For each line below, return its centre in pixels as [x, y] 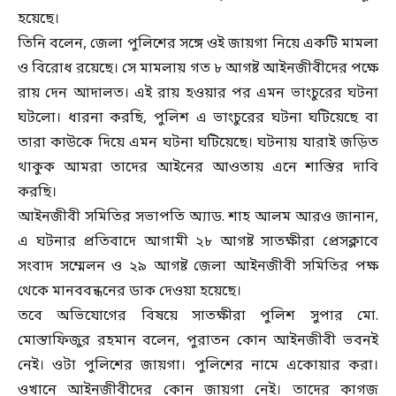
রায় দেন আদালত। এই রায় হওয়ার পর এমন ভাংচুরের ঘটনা [198, 94]
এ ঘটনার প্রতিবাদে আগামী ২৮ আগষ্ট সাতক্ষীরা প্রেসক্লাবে [198, 243]
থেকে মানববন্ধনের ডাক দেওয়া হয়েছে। [129, 292]
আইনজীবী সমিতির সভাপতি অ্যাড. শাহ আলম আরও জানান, [198, 218]
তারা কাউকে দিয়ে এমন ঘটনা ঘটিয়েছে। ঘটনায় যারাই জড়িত [198, 144]
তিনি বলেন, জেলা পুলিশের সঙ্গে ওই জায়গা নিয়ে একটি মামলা [198, 45]
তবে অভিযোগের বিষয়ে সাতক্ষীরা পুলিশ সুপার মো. [198, 317]
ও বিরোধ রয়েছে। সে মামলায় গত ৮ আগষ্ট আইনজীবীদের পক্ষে [198, 69]
